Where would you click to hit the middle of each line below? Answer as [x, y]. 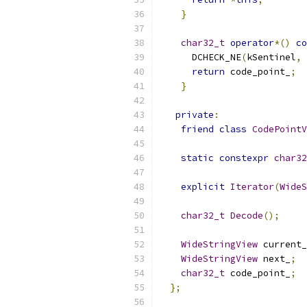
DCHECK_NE [200, 57]
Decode [247, 216]
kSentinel [271, 57]
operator [252, 43]
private [195, 115]
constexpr [244, 158]
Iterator [252, 187]
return [208, 72]
